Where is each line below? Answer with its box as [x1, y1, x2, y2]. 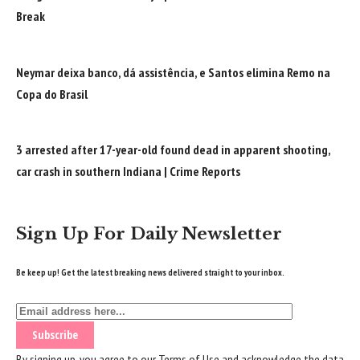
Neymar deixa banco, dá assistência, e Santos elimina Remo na [16, 63, 330, 80]
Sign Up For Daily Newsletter [16, 223, 282, 245]
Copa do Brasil [16, 85, 88, 102]
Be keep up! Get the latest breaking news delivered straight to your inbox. [16, 267, 284, 279]
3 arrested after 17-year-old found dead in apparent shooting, [16, 141, 331, 158]
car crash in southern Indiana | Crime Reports [16, 163, 240, 180]
